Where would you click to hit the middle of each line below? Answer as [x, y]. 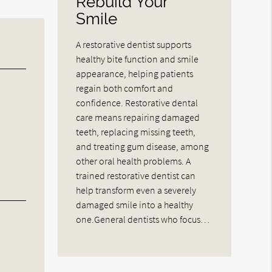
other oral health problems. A [134, 161]
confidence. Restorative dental [137, 102]
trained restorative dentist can [136, 175]
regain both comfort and [125, 88]
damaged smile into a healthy [135, 204]
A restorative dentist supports [134, 44]
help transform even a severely [136, 190]
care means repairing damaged [138, 117]
